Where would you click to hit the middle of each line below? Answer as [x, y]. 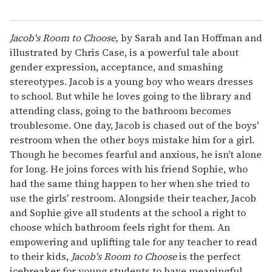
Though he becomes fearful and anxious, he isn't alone [136, 155]
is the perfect [209, 257]
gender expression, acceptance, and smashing [116, 67]
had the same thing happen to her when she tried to [130, 184]
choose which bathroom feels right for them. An [120, 227]
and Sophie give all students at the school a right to [128, 213]
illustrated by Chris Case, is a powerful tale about [124, 53]
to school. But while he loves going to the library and [131, 96]
